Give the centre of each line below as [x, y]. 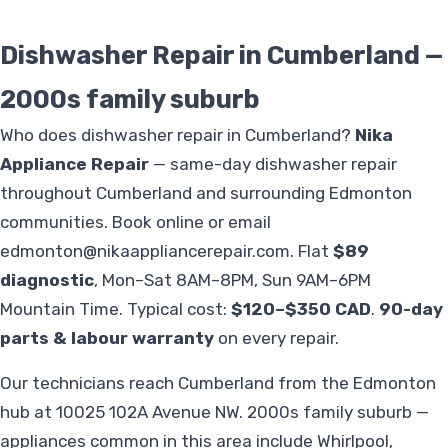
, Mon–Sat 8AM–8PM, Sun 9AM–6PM [232, 280]
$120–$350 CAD [301, 309]
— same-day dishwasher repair [273, 164]
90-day [411, 309]
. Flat [311, 251]
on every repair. [276, 338]
